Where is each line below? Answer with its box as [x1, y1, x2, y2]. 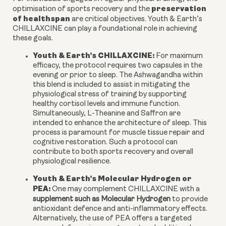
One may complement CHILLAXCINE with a [52, 186, 200, 194]
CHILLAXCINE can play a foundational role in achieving [13, 25, 197, 33]
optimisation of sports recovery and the [13, 6, 151, 14]
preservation [151, 4, 206, 14]
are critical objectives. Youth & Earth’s [70, 16, 202, 24]
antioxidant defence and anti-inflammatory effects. [33, 205, 207, 213]
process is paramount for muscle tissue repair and [33, 129, 204, 137]
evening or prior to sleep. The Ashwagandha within [33, 72, 203, 80]
